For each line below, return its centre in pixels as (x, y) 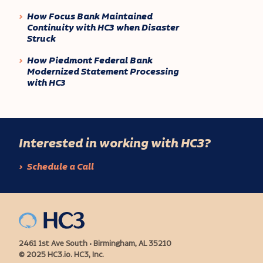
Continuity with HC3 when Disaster (103, 28)
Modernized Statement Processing (103, 72)
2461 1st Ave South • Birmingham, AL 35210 (95, 243)
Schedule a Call (60, 167)
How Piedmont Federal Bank (90, 60)
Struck (41, 39)
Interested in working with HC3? (115, 143)
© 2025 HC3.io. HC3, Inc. (61, 254)
